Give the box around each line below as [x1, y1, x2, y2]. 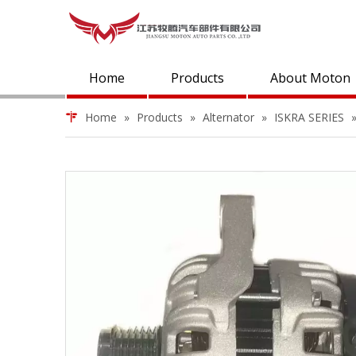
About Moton [270, 69, 350, 87]
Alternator [203, 110, 254, 125]
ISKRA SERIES [274, 110, 344, 125]
